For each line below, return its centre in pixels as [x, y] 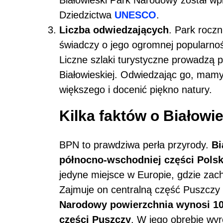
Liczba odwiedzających [114, 30]
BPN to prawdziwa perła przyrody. [135, 145]
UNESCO [135, 15]
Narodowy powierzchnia [116, 204]
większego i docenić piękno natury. [136, 89]
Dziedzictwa [87, 15]
